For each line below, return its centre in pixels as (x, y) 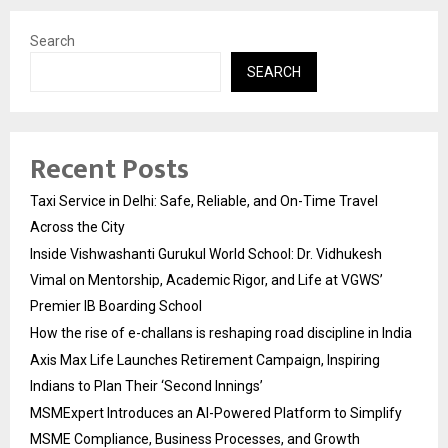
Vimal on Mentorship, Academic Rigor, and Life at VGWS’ (206, 280)
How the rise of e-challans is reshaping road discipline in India (221, 333)
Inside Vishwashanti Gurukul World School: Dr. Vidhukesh (206, 254)
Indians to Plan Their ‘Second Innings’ (146, 386)
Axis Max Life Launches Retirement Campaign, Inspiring (205, 360)
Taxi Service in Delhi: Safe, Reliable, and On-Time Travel (204, 201)
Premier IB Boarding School (116, 306)
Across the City (77, 227)
